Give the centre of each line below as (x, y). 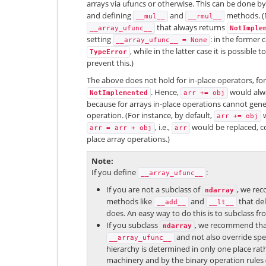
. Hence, (166, 92)
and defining (110, 16)
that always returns (191, 28)
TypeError (108, 52)
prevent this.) (110, 63)
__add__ (171, 202)
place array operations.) (128, 139)
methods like (130, 202)
